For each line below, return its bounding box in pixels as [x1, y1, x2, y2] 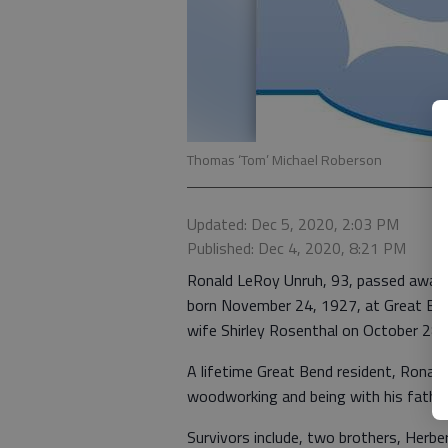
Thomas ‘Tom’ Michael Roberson [187, 149, 382, 171]
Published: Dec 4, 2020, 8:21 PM [187, 236, 406, 260]
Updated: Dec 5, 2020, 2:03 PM [187, 212, 399, 236]
